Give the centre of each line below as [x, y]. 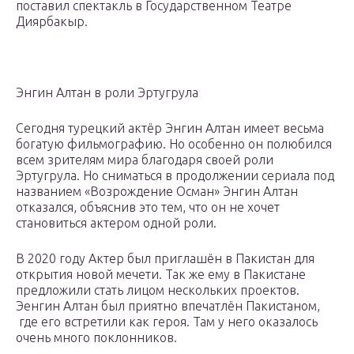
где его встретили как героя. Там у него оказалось [167, 322]
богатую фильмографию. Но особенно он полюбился [174, 144]
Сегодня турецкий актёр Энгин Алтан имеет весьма [170, 128]
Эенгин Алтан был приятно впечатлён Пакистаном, [168, 306]
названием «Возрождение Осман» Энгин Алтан [157, 192]
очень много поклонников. [96, 338]
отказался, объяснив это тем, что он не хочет [148, 207]
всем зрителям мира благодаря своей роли [145, 160]
